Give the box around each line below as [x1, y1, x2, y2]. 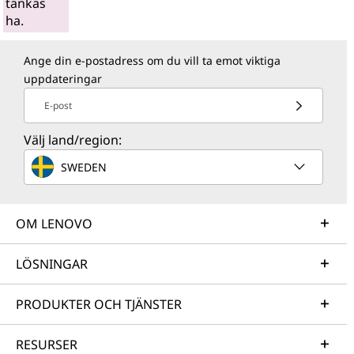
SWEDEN [61, 159, 107, 175]
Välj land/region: [24, 131, 122, 149]
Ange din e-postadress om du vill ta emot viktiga [24, 53, 281, 68]
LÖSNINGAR [16, 255, 88, 273]
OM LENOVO [16, 215, 92, 232]
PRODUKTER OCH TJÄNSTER [16, 296, 182, 313]
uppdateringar [24, 71, 102, 86]
